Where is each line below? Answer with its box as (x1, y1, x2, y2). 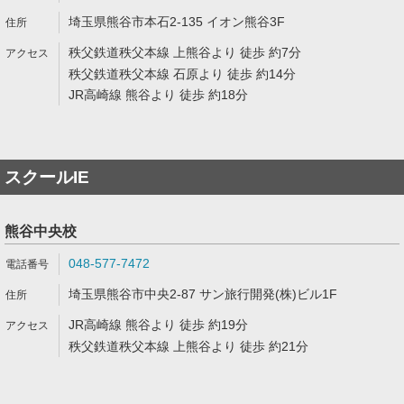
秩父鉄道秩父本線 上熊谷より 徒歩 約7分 (69, 45, 301, 60)
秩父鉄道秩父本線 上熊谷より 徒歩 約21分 (69, 339, 308, 353)
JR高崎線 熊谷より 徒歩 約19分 (69, 317, 248, 332)
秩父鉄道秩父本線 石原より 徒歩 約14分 (69, 67, 296, 81)
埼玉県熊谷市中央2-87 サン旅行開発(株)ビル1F (69, 287, 337, 301)
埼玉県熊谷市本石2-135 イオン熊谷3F (69, 14, 285, 29)
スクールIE (5, 168, 89, 187)
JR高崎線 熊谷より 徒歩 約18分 (69, 87, 248, 102)
